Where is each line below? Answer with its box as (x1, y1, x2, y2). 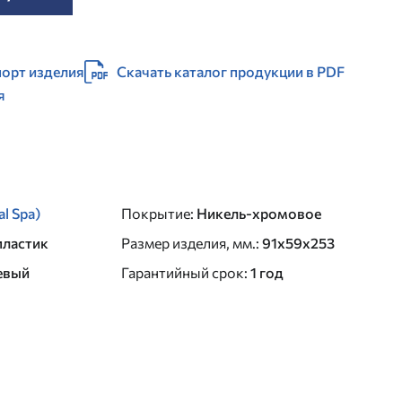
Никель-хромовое (196, 205, 321, 222)
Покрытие (120, 205, 190, 222)
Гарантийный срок (120, 264, 244, 281)
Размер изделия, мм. (120, 234, 256, 251)
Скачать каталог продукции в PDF (117, 63, 345, 80)
